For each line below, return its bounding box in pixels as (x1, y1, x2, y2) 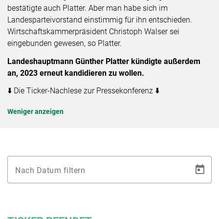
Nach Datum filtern (15, 165, 85, 175)
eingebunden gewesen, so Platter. (7, 39, 122, 48)
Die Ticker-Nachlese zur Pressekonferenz (14, 86, 155, 95)
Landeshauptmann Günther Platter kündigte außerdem (7, 56, 200, 66)
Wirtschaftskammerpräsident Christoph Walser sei (7, 27, 179, 36)
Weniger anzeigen (7, 108, 64, 116)
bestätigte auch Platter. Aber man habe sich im (7, 3, 168, 13)
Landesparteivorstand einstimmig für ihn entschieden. (7, 15, 192, 24)
